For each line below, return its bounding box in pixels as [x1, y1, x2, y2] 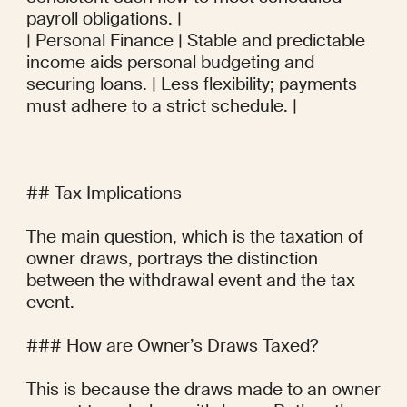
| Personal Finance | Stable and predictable [25, 29, 365, 53]
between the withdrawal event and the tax [25, 269, 355, 293]
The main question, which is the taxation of [25, 225, 363, 249]
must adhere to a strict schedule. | [25, 94, 297, 118]
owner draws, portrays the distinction [25, 247, 318, 271]
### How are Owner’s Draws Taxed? [25, 334, 318, 358]
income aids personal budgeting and [25, 51, 314, 74]
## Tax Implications [25, 182, 182, 205]
